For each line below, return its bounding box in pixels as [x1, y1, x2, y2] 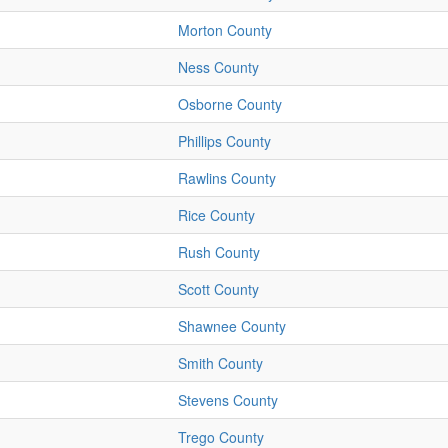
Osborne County [178, 94, 282, 115]
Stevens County [178, 390, 278, 411]
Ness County [178, 57, 259, 78]
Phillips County [178, 131, 271, 152]
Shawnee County [178, 316, 286, 337]
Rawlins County [178, 168, 276, 189]
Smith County [178, 353, 263, 374]
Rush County [178, 242, 260, 263]
